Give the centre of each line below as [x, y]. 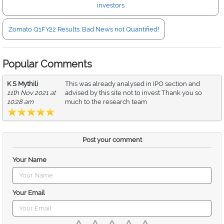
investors [111, 5]
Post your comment [112, 140]
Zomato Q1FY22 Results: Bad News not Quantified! [84, 29]
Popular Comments [47, 64]
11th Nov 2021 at [31, 93]
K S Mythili [22, 84]
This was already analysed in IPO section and [132, 84]
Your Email [29, 192]
